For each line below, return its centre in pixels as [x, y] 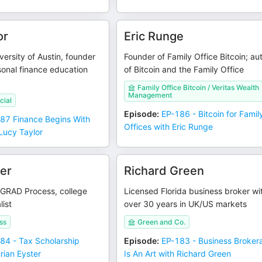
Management [150, 95]
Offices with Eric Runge [169, 127]
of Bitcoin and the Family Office [184, 69]
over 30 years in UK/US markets [186, 204]
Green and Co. [162, 222]
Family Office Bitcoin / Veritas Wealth [199, 87]
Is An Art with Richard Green [178, 254]
